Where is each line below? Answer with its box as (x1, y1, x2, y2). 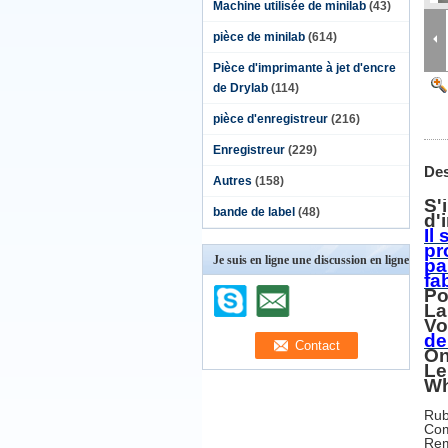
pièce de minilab (213, 30, 305, 44)
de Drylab (213, 81, 268, 95)
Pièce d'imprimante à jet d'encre (213, 61, 396, 75)
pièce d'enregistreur (213, 112, 328, 126)
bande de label (213, 205, 295, 219)
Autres (213, 174, 252, 188)
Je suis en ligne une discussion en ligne (213, 253, 409, 267)
